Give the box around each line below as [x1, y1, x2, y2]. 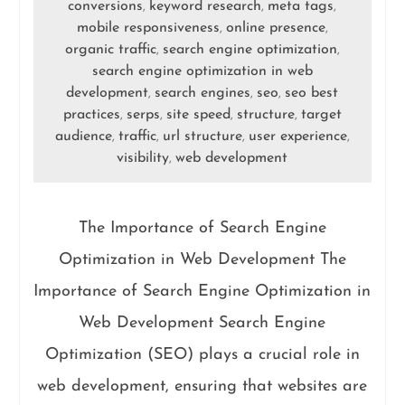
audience [54, 128, 112, 144]
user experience [248, 128, 347, 144]
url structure [162, 128, 242, 144]
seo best [285, 85, 339, 100]
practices [62, 107, 120, 122]
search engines [155, 85, 251, 100]
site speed [165, 107, 231, 122]
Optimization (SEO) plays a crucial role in [44, 345, 360, 363]
